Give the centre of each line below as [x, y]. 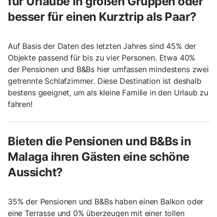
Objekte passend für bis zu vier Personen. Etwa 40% [102, 57]
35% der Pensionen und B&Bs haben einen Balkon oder [106, 201]
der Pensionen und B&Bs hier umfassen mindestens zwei [108, 69]
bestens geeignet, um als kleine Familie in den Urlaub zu [108, 92]
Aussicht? [35, 172]
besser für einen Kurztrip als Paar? [102, 16]
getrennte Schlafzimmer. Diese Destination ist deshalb [105, 81]
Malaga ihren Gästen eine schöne [99, 156]
